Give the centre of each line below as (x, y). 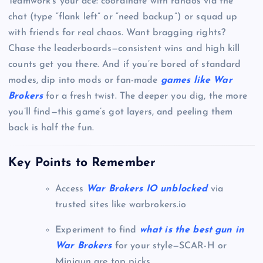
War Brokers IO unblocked (147, 189)
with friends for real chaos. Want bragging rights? (117, 33)
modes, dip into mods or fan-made (85, 81)
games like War (196, 81)
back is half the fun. (51, 128)
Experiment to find (97, 230)
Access (71, 189)
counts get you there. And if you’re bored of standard (125, 65)
